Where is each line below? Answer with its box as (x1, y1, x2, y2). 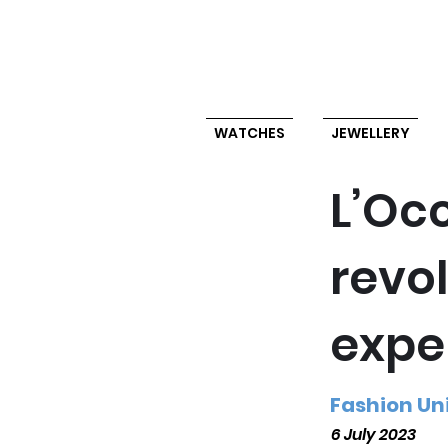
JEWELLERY (330, 123, 410, 143)
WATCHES (213, 123, 285, 143)
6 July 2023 (331, 423, 416, 446)
